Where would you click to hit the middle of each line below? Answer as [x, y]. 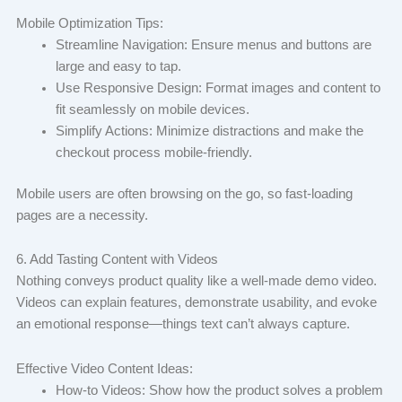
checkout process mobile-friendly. [155, 152]
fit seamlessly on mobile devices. [154, 109]
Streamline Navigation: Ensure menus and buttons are [213, 44]
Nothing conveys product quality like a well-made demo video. [196, 281]
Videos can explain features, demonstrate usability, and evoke [196, 303]
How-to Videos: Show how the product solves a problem [219, 390]
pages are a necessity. [83, 215]
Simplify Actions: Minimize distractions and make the [209, 131]
